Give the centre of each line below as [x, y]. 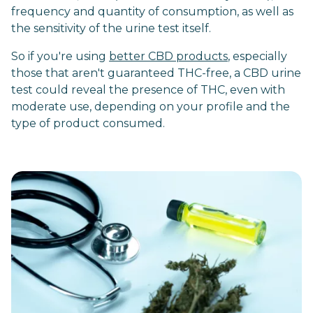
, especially [257, 56]
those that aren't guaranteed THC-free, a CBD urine [156, 73]
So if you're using [60, 56]
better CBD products [168, 56]
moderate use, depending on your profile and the [151, 107]
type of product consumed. [88, 123]
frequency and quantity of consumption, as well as [152, 12]
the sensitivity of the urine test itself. [112, 28]
